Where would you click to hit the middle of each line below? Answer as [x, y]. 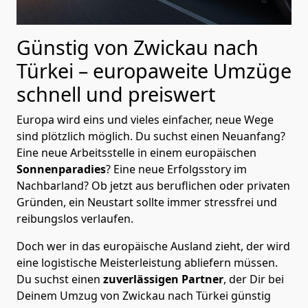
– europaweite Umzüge [185, 70]
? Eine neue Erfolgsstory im [176, 169]
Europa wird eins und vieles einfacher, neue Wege [145, 119]
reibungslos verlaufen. [75, 218]
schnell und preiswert [116, 93]
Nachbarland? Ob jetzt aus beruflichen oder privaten [153, 185]
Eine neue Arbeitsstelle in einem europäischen [136, 152]
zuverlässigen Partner [162, 279]
